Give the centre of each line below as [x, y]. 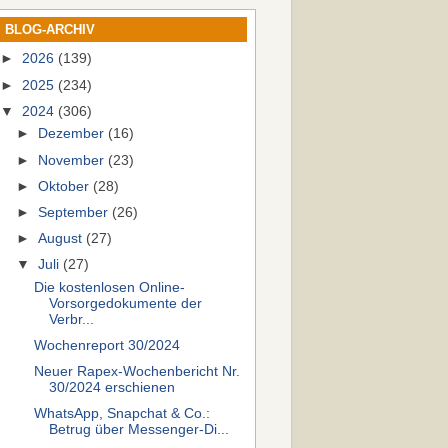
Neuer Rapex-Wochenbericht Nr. [136, 371]
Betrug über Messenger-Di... [138, 430]
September [75, 212]
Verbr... [71, 319]
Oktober [66, 186]
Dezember [73, 134]
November [73, 160]
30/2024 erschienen [111, 387]
